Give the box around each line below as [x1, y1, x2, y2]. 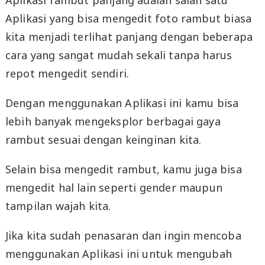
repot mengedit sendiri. [5, 66, 130, 81]
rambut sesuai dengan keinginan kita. [5, 132, 202, 147]
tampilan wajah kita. [5, 198, 111, 213]
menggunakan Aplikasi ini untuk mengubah [5, 246, 232, 261]
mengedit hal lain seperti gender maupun [5, 180, 222, 195]
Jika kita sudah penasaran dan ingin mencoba [5, 228, 241, 243]
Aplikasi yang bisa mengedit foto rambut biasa [5, 11, 252, 26]
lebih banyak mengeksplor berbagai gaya [5, 114, 221, 129]
